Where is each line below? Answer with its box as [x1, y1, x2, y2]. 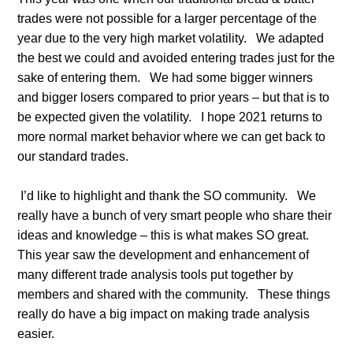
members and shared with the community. [17, 287, 248, 301]
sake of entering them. [17, 70, 140, 84]
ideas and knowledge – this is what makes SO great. [17, 228, 309, 242]
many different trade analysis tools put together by [17, 267, 293, 281]
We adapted [255, 31, 324, 45]
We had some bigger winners [149, 70, 313, 84]
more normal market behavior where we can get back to [17, 129, 325, 143]
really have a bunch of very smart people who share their [17, 208, 332, 222]
